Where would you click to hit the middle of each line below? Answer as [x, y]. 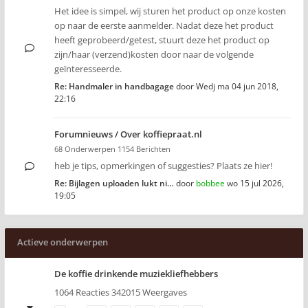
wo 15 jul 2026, [255, 183]
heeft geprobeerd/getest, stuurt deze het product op [162, 40]
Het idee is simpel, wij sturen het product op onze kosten [170, 11]
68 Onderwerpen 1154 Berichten [112, 149]
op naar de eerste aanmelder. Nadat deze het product [164, 25]
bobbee [210, 183]
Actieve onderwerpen [63, 242]
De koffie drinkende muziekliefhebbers [136, 274]
